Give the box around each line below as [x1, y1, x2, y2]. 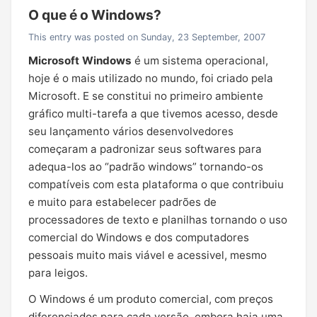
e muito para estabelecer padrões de [28, 195, 217, 209]
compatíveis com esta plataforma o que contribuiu [28, 178, 284, 191]
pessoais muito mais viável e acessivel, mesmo [28, 248, 267, 262]
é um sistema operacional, [132, 54, 268, 67]
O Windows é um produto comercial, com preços [28, 292, 273, 306]
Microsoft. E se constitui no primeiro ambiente [28, 89, 263, 103]
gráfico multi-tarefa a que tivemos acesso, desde [28, 107, 278, 120]
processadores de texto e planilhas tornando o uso [28, 213, 287, 226]
